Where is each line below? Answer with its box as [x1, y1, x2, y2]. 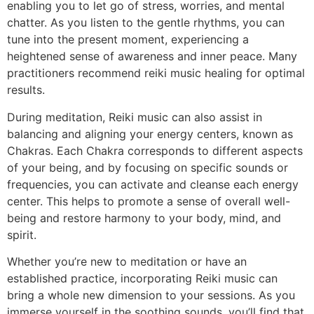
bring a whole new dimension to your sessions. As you [7, 287, 295, 302]
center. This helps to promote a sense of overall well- [7, 193, 290, 208]
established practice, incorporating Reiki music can [7, 271, 278, 285]
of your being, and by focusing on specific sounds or [7, 160, 288, 175]
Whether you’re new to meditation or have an [7, 254, 247, 268]
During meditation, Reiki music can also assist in [7, 109, 262, 124]
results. [7, 83, 45, 97]
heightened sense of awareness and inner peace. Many [7, 49, 297, 64]
